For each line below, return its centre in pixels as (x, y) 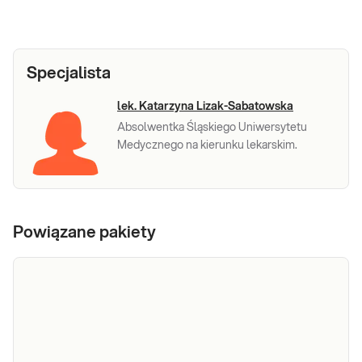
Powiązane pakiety (84, 233)
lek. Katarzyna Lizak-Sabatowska (205, 107)
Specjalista (69, 74)
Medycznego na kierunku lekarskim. (207, 146)
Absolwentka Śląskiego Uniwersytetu (212, 128)
